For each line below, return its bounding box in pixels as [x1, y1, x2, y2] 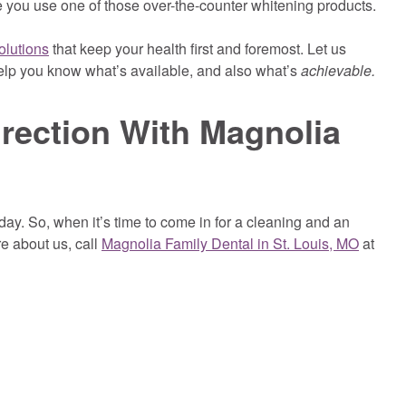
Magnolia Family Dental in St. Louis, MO [101, 232, 359, 254]
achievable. [301, 59, 375, 81]
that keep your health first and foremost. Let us [49, 37, 346, 59]
